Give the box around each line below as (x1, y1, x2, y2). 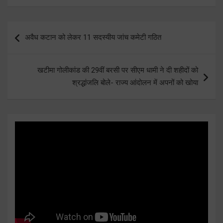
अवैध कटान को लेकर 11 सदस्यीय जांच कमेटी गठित (25, 32, 161, 42)
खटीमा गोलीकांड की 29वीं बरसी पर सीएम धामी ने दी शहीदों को (37, 65, 198, 75)
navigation (7, 37, 65, 52)
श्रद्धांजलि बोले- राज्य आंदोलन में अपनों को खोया (72, 78, 198, 87)
